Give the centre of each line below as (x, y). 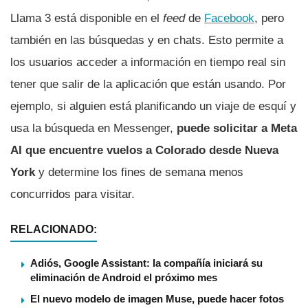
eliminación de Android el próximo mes (124, 277)
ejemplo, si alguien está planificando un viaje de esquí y (153, 106)
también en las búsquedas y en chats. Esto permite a (147, 40)
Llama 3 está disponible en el (87, 18)
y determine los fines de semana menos (141, 172)
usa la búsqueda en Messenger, (93, 128)
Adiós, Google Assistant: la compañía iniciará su (146, 263)
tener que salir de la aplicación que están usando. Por (148, 84)
